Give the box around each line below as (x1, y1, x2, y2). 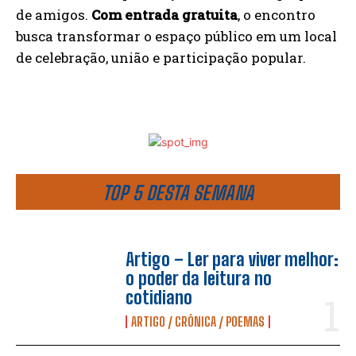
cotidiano (126, 287, 193, 309)
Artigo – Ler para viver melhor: (126, 249, 339, 271)
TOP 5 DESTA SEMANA (102, 181, 254, 204)
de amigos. (16, 6, 91, 24)
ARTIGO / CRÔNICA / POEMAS (131, 314, 265, 330)
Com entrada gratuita (91, 6, 238, 24)
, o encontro (238, 6, 315, 24)
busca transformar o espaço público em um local (16, 27, 337, 45)
